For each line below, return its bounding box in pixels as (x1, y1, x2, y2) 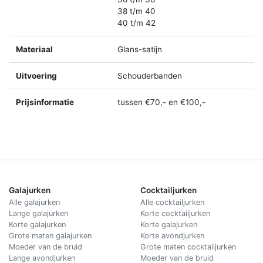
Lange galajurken (9, 208, 68, 218)
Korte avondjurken (140, 231, 204, 240)
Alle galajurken (9, 197, 60, 207)
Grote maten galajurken (9, 231, 92, 240)
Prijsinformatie (16, 97, 74, 107)
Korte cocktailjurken (140, 208, 210, 218)
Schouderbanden (117, 70, 182, 80)
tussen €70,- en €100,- (117, 97, 205, 107)
